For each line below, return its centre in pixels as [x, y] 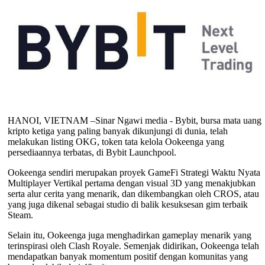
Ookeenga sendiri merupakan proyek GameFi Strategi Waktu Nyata [134, 172]
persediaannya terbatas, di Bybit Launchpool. [92, 152]
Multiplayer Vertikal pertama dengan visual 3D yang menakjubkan [131, 183]
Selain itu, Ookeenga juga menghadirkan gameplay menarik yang [129, 235]
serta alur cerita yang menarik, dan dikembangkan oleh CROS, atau [133, 193]
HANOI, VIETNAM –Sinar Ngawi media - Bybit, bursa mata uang [134, 120]
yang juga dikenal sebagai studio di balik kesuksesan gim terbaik [127, 204]
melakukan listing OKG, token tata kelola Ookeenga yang [116, 141]
